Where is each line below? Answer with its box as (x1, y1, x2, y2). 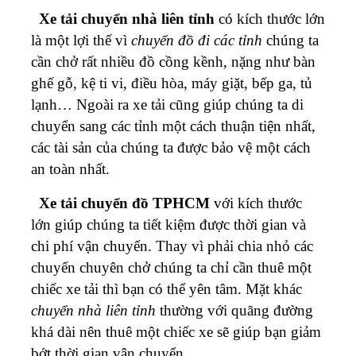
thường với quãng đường (156, 301, 313, 319)
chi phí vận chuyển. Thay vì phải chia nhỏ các (31, 237, 313, 254)
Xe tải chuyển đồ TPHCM (35, 194, 210, 211)
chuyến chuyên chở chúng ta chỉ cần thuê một (31, 258, 311, 276)
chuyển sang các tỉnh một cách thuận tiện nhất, (31, 117, 315, 134)
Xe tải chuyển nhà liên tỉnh (39, 10, 215, 27)
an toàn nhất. (31, 160, 110, 177)
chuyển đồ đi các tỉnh (131, 31, 262, 48)
